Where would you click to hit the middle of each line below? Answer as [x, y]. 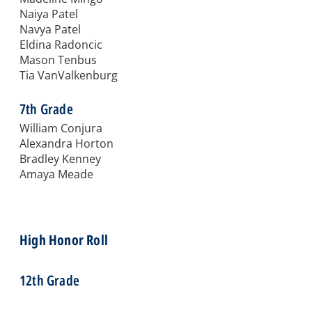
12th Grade [49, 281]
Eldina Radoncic [61, 45]
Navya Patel [50, 30]
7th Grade [46, 109]
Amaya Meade [56, 174]
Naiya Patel [49, 14]
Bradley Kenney [60, 159]
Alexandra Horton [67, 144]
